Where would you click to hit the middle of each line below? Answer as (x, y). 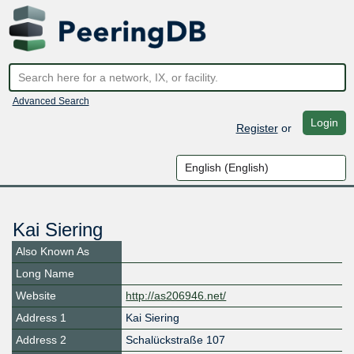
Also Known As (53, 252)
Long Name (45, 274)
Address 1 (41, 318)
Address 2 (41, 340)
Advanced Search (51, 101)
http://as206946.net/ (176, 296)
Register (257, 128)
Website (36, 296)
